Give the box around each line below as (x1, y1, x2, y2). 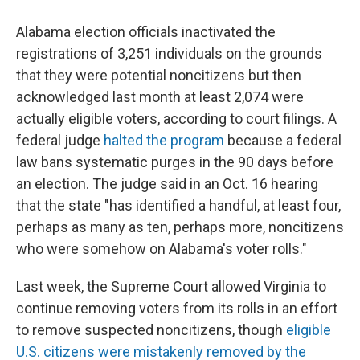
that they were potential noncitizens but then (16, 67, 301, 84)
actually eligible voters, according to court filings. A (16, 110, 337, 127)
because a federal (224, 132, 342, 149)
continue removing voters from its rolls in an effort (16, 300, 337, 317)
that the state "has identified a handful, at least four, (16, 197, 341, 214)
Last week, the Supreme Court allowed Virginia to (16, 278, 326, 295)
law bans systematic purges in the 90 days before (16, 153, 333, 170)
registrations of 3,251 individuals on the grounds (16, 45, 322, 62)
